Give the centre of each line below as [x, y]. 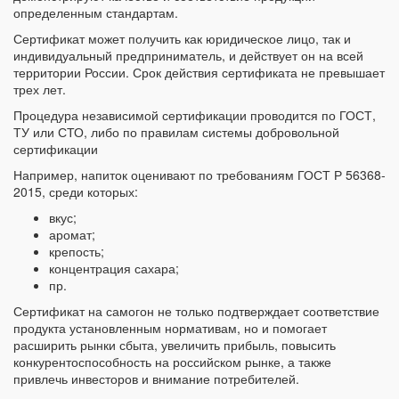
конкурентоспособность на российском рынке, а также [172, 362]
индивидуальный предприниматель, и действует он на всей [188, 56]
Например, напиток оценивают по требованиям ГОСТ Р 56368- [199, 175]
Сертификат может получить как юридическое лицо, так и [182, 39]
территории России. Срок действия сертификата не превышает [199, 73]
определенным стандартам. [96, 13]
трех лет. [40, 90]
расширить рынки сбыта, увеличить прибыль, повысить [175, 345]
